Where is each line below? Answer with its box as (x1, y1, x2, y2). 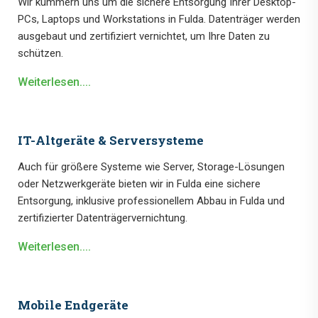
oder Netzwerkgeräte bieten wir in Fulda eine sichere (18, 177, 261, 191)
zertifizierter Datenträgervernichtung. (18, 212, 187, 225)
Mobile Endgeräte (18, 297, 128, 314)
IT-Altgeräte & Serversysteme (18, 132, 204, 149)
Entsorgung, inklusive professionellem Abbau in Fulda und (18, 194, 285, 208)
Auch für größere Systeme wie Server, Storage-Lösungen (18, 160, 285, 174)
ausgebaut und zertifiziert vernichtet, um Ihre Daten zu (18, 30, 270, 43)
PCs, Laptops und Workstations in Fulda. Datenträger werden (18, 13, 300, 26)
